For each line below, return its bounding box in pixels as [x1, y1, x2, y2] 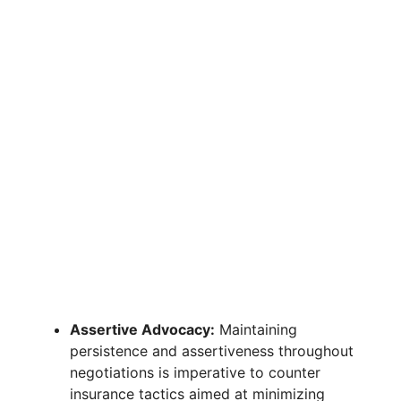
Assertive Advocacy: [70, 320, 215, 339]
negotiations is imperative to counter [70, 363, 320, 382]
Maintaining [215, 320, 297, 339]
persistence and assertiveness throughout [70, 342, 354, 361]
